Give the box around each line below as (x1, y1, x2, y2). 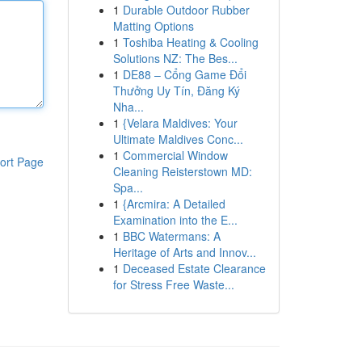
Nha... (112, 99, 144, 115)
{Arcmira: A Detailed (122, 196, 225, 212)
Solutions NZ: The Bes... (112, 50, 238, 66)
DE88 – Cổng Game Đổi (122, 66, 246, 82)
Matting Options (112, 18, 194, 34)
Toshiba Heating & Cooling (122, 34, 259, 50)
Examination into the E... (112, 212, 238, 228)
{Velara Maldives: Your (122, 115, 238, 131)
